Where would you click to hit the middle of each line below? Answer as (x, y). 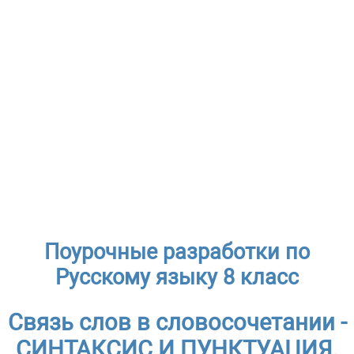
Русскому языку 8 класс (177, 277)
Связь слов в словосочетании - (177, 323)
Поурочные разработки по (177, 252)
